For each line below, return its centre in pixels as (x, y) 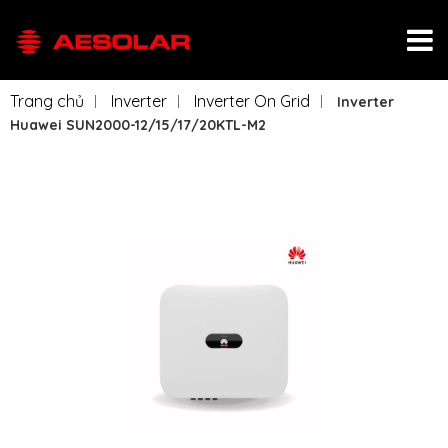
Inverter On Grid (252, 101)
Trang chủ (47, 101)
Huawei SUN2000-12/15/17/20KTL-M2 (138, 125)
